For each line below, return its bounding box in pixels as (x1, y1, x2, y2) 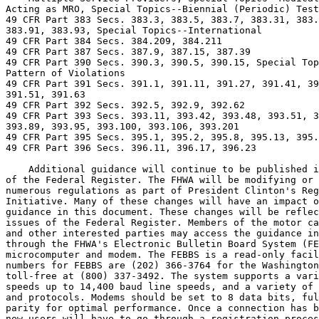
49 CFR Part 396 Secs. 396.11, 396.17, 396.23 (6, 142, 256, 153)
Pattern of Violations (6, 68, 125, 78)
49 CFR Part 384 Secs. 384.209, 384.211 (6, 36, 222, 46)
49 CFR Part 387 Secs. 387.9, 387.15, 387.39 (6, 46, 251, 57)
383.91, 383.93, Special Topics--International (6, 25, 262, 36)
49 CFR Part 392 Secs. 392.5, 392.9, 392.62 (6, 100, 245, 110)
